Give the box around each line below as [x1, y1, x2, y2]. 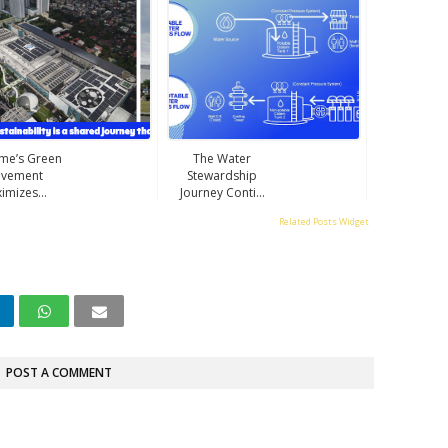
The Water [193, 149, 251, 167]
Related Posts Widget [279, 214, 369, 228]
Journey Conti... [179, 183, 265, 201]
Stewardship [187, 166, 257, 184]
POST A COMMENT [6, 363, 112, 381]
